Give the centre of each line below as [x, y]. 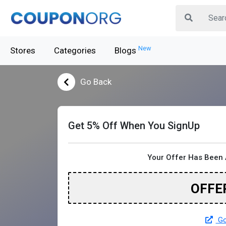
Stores [23, 50]
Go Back [96, 82]
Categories [75, 50]
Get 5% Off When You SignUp [134, 126]
